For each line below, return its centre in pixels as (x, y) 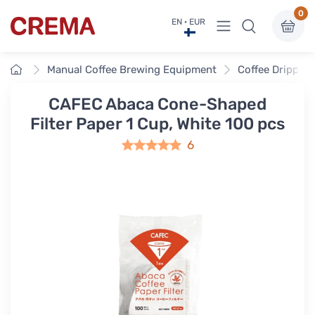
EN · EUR (188, 22)
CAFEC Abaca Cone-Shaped (157, 104)
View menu (252, 22)
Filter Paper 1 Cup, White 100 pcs (157, 124)
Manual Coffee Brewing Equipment (132, 70)
